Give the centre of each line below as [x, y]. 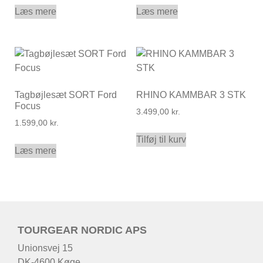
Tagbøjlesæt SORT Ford [66, 95]
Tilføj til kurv [161, 139]
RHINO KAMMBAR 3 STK [191, 95]
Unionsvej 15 [45, 248]
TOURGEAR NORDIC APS [82, 230]
